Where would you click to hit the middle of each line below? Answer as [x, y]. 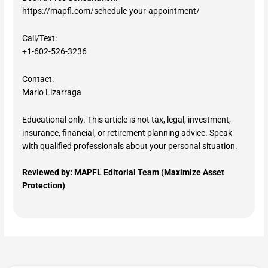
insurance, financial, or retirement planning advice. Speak [127, 133]
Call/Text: [40, 39]
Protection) [44, 186]
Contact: [38, 79]
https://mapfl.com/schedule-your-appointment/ [111, 11]
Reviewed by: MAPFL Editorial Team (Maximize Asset [124, 173]
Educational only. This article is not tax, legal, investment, [127, 120]
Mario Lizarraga [52, 92]
